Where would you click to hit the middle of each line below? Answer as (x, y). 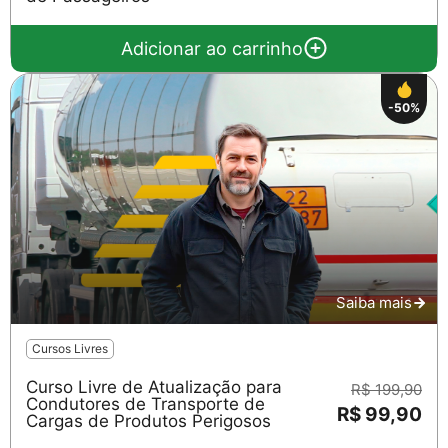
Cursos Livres (70, 348)
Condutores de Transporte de (145, 403)
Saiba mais (374, 302)
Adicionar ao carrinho (211, 48)
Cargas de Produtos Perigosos (148, 420)
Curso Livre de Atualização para (154, 386)
